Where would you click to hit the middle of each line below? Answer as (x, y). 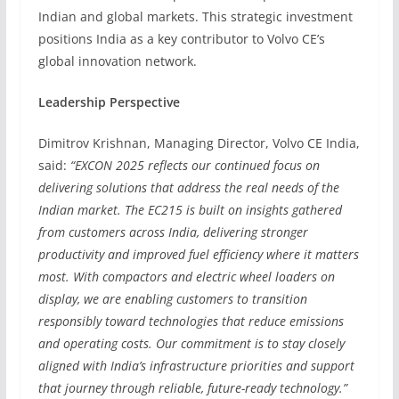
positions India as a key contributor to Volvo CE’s (181, 39)
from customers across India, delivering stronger (173, 232)
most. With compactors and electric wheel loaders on (186, 277)
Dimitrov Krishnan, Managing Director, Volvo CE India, (199, 143)
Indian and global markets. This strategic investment (195, 16)
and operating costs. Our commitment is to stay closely (191, 343)
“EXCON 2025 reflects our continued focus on (195, 165)
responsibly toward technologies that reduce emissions (191, 321)
